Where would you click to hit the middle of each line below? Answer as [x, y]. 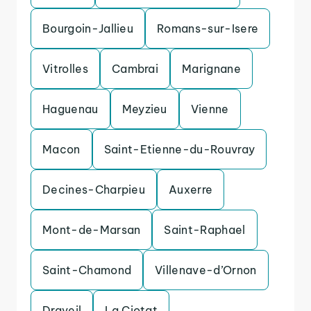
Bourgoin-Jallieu [88, 28]
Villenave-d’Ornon [206, 270]
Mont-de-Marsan [92, 230]
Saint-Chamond [87, 270]
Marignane [212, 69]
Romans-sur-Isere [208, 28]
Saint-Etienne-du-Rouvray [179, 149]
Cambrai [135, 69]
